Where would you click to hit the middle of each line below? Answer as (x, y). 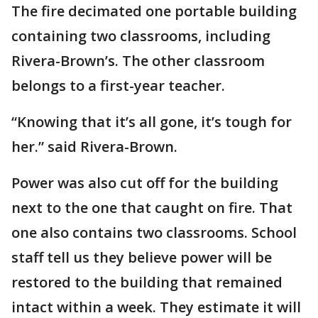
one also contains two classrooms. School (154, 232)
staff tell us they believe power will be (142, 257)
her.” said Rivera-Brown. (96, 147)
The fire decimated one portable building (154, 11)
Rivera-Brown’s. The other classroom (138, 61)
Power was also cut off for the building (145, 183)
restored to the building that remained (147, 282)
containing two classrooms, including (141, 36)
